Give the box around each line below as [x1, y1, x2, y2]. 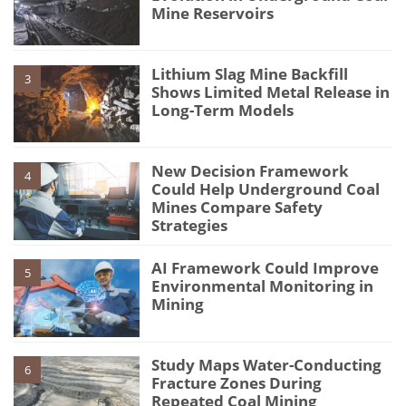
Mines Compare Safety [151, 197, 324, 218]
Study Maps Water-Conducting [151, 354, 382, 376]
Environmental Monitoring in [151, 275, 374, 297]
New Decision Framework [151, 160, 350, 182]
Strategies [151, 215, 228, 237]
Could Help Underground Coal [151, 179, 381, 200]
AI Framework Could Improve [151, 257, 380, 279]
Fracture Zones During [151, 372, 323, 394]
